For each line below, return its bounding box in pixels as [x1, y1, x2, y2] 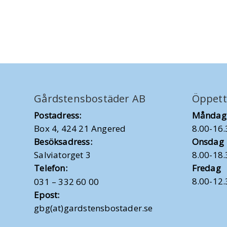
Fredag [192, 162, 221, 174]
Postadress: [34, 109, 82, 121]
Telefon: [34, 162, 67, 174]
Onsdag [192, 135, 224, 147]
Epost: [34, 188, 60, 201]
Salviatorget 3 [34, 148, 91, 161]
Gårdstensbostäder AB [34, 91, 146, 105]
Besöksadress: [34, 135, 92, 147]
